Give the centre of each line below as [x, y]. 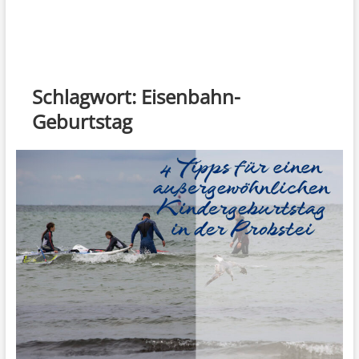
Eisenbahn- [190, 96]
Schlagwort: [86, 96]
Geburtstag [82, 121]
